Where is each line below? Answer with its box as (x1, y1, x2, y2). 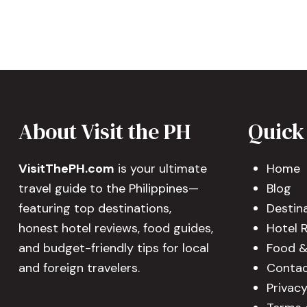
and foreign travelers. (19, 260, 140, 276)
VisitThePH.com (19, 160, 114, 177)
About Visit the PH (19, 116, 191, 147)
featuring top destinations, (19, 200, 171, 217)
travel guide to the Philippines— (19, 180, 199, 197)
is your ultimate (114, 160, 207, 177)
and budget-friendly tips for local (19, 240, 209, 256)
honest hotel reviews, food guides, (19, 220, 213, 236)
